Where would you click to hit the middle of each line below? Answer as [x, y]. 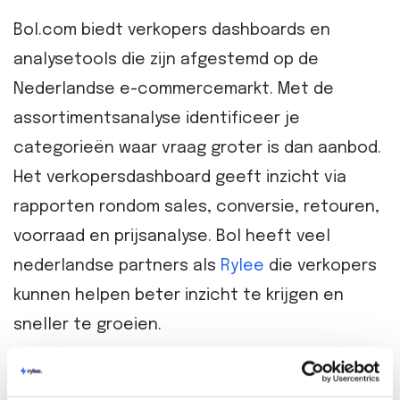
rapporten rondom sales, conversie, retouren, [196, 207]
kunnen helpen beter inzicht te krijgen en [179, 295]
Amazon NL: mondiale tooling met [160, 378]
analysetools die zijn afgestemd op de [166, 59]
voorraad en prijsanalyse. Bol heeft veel [172, 236]
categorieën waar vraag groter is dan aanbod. [197, 148]
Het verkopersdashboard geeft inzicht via [180, 177]
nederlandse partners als [117, 266]
